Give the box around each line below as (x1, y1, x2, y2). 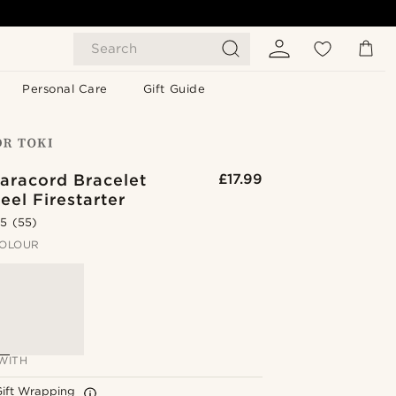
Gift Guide (142, 82, 206, 95)
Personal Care (22, 82, 108, 95)
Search (91, 41, 137, 57)
